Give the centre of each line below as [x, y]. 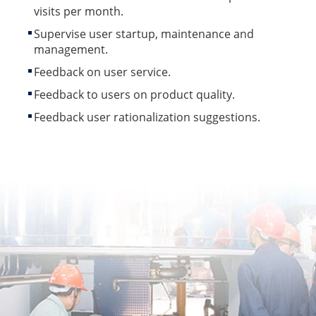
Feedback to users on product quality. [134, 94]
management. [71, 49]
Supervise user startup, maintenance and [144, 34]
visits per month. [79, 11]
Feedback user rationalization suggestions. [147, 117]
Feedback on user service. [102, 72]
